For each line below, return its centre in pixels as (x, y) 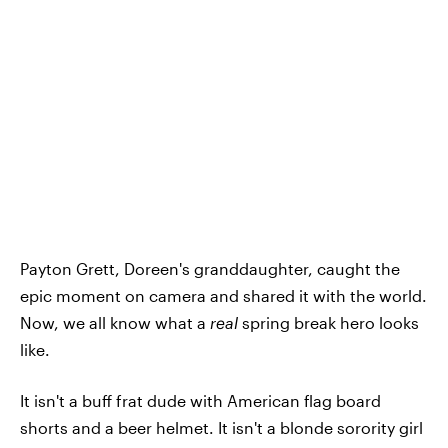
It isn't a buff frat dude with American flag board (200, 401)
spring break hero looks (328, 323)
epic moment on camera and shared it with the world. (223, 296)
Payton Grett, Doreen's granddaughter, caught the (210, 269)
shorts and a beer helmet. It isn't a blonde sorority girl (221, 428)
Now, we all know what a (115, 323)
